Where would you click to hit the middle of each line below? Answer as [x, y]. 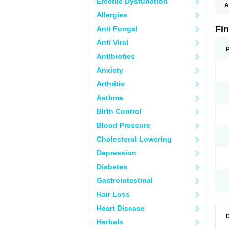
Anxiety [110, 70]
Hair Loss [113, 194]
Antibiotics [116, 56]
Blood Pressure [123, 125]
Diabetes [112, 167]
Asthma [110, 98]
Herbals [110, 222]
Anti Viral [112, 42]
